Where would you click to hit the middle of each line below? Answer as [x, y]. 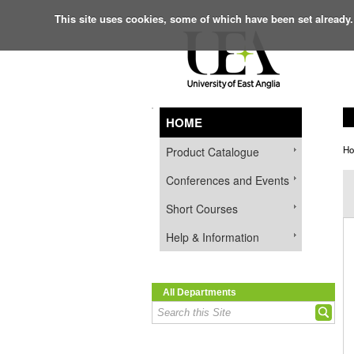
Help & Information [213, 237]
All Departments [200, 292]
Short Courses [202, 209]
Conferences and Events [228, 180]
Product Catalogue [213, 152]
